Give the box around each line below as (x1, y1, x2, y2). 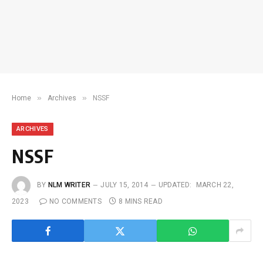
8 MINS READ (119, 197, 163, 205)
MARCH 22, (195, 181, 234, 190)
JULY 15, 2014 (100, 181, 149, 190)
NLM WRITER (48, 181, 91, 190)
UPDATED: (158, 181, 192, 190)
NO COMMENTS (49, 197, 102, 205)
